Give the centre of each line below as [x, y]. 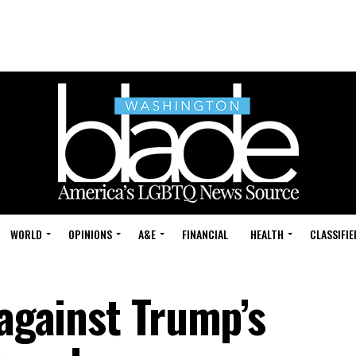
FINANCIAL [205, 234]
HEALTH [267, 234]
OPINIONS [90, 234]
